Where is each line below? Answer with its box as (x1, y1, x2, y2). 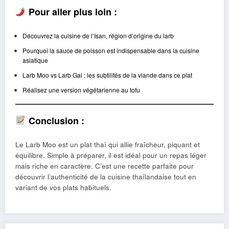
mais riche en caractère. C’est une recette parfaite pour (15, 161, 194, 171)
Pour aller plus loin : (26, 5, 117, 19)
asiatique (22, 55, 48, 64)
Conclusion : (26, 113, 84, 127)
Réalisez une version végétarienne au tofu (22, 85, 140, 94)
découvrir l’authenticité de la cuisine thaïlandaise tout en (15, 172, 196, 182)
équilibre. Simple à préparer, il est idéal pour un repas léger (15, 150, 207, 161)
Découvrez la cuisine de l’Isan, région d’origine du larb (22, 31, 174, 40)
